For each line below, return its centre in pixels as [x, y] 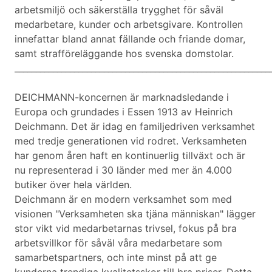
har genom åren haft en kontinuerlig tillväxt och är [130, 156]
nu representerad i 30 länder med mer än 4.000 [123, 170]
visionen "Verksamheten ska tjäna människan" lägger [135, 214]
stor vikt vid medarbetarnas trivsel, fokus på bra [126, 229]
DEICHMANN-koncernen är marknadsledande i [122, 97]
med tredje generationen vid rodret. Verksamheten [131, 141]
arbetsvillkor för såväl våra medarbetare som [118, 243]
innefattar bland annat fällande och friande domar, [130, 39]
